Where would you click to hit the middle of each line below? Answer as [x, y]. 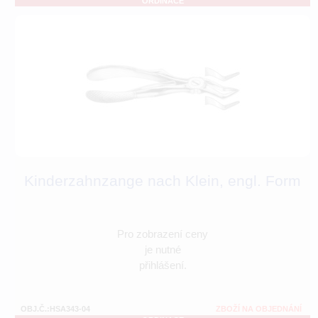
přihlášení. [163, 265]
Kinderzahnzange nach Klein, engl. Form [163, 181]
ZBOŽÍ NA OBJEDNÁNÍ [259, 309]
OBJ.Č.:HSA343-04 [55, 309]
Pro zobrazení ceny [163, 234]
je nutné [163, 250]
